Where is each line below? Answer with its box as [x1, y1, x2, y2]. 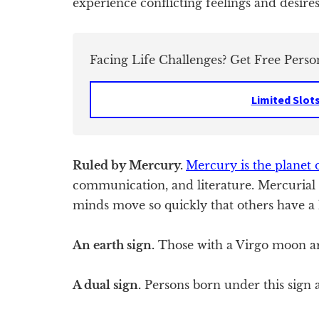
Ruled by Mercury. [73, 157, 186, 172]
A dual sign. [73, 277, 141, 292]
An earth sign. [73, 237, 155, 252]
